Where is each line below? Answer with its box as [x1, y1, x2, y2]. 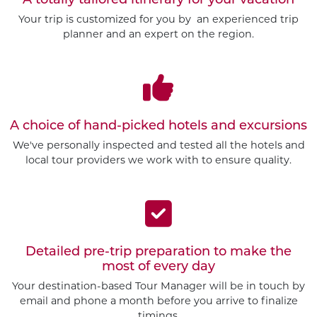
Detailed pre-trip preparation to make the [25, 243, 292, 259]
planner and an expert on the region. [63, 27, 254, 40]
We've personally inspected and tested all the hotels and [12, 138, 305, 151]
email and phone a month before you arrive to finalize [19, 294, 298, 307]
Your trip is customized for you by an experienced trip [18, 12, 299, 25]
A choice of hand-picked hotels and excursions [10, 117, 307, 133]
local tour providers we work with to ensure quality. [25, 153, 292, 166]
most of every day [102, 258, 215, 274]
